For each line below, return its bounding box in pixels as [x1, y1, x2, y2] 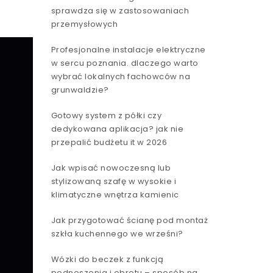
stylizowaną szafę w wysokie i [51, 175, 176, 187]
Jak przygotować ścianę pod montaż [51, 214, 208, 226]
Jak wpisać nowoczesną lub [51, 162, 171, 174]
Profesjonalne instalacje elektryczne [51, 44, 206, 55]
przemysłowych [51, 18, 118, 30]
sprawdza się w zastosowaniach [51, 5, 189, 16]
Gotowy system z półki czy [51, 110, 161, 121]
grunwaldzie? [51, 84, 109, 96]
